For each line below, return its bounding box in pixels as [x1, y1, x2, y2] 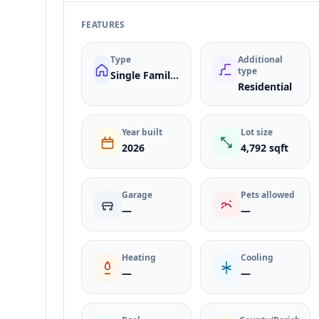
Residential [238, 80, 293, 93]
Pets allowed [241, 189, 295, 201]
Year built [122, 126, 162, 138]
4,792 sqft [241, 141, 288, 155]
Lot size [241, 126, 273, 138]
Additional [238, 53, 283, 66]
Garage [122, 189, 152, 201]
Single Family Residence [169, 68, 179, 82]
